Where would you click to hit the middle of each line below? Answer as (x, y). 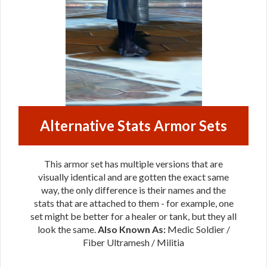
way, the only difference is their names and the (133, 190)
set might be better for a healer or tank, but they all (133, 216)
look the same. (67, 229)
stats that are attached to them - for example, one (133, 203)
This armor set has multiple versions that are (133, 163)
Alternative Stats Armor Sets (133, 125)
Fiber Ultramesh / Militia (133, 242)
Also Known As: (132, 229)
